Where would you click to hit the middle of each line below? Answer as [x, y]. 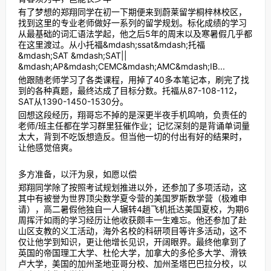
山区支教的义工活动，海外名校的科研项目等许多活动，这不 [132, 231]
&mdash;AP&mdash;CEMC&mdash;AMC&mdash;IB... [121, 66]
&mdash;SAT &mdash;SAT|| [72, 55]
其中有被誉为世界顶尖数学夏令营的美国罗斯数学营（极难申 [132, 198]
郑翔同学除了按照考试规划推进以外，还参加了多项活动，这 [132, 187]
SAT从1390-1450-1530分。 [73, 101]
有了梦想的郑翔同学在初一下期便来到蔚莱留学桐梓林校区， [132, 12]
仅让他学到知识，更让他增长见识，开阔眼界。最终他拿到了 [132, 242]
